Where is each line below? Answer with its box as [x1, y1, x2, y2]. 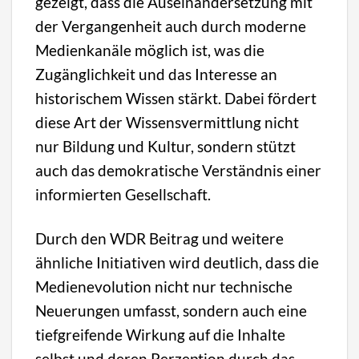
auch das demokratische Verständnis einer [35, 160, 322, 179]
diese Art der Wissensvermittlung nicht [35, 112, 300, 131]
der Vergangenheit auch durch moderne [35, 16, 307, 35]
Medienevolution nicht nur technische [35, 276, 293, 296]
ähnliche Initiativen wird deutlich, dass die [35, 252, 320, 272]
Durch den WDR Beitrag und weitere [35, 228, 284, 248]
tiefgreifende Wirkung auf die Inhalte [35, 325, 286, 344]
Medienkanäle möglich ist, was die [35, 40, 265, 59]
